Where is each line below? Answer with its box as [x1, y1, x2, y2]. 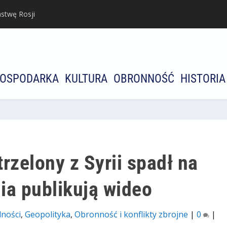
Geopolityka [24, 209, 70, 220]
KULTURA [65, 72, 107, 86]
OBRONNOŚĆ [113, 72, 174, 86]
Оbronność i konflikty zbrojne [74, 209, 188, 220]
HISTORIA [180, 72, 225, 86]
